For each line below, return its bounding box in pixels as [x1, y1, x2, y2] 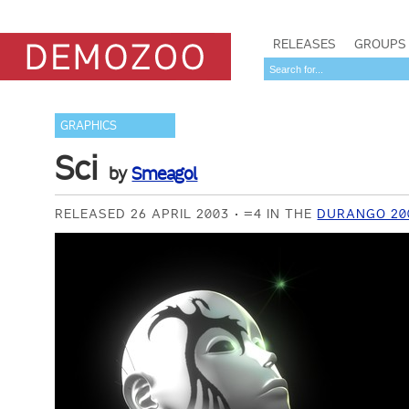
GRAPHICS [60, 118, 118, 133]
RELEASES [273, 36, 336, 52]
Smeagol [131, 163, 198, 184]
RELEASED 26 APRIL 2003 [55, 205, 230, 222]
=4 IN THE [244, 205, 318, 222]
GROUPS [354, 36, 406, 52]
